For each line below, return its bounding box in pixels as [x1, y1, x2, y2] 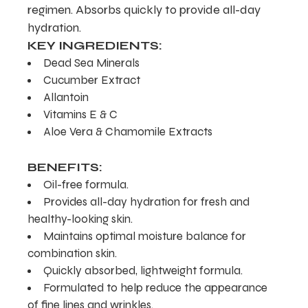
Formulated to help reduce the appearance [43, 280, 268, 295]
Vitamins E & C [43, 107, 118, 122]
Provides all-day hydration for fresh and [43, 194, 250, 209]
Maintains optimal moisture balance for [43, 228, 247, 243]
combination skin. [27, 245, 118, 261]
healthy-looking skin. [27, 211, 133, 226]
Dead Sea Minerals [43, 56, 140, 70]
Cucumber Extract [43, 73, 141, 87]
